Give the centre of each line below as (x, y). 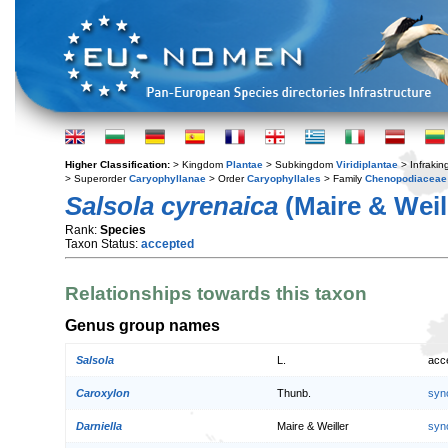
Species (123, 230)
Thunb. (294, 393)
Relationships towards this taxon (216, 294)
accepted (167, 244)
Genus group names (142, 324)
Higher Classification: (119, 164)
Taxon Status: (103, 244)
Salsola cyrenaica (171, 206)
